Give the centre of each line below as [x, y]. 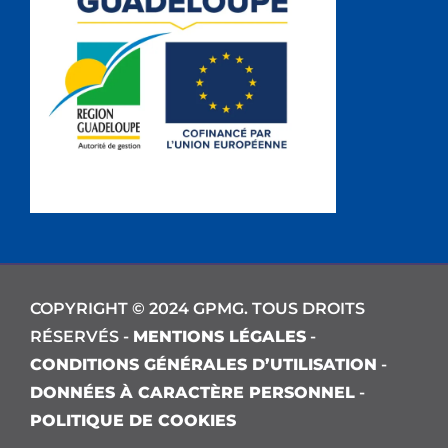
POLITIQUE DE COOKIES [133, 420]
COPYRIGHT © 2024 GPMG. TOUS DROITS [197, 308]
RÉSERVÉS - [81, 336]
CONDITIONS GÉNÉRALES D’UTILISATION [203, 364]
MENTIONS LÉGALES [219, 336]
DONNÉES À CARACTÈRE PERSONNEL [192, 392]
